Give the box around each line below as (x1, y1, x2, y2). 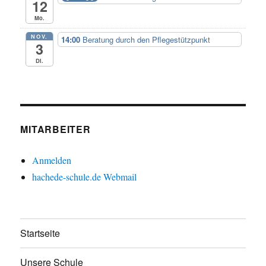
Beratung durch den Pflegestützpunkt (83, 33, 211, 45)
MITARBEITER (20, 122, 91, 136)
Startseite (20, 226, 61, 240)
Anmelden (32, 153, 72, 166)
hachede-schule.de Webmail (32, 170, 137, 183)
